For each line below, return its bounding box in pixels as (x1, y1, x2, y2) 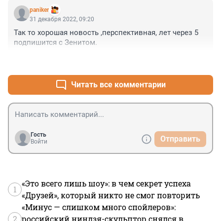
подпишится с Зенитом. (14, 38, 97, 47)
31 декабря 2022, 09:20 (30, 16, 94, 23)
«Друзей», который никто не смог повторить (22, 190, 200, 201)
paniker (30, 6, 49, 14)
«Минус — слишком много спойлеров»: (22, 202, 176, 213)
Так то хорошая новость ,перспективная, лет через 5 (14, 28, 198, 37)
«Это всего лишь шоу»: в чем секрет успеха (22, 178, 191, 189)
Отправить (160, 134, 200, 144)
